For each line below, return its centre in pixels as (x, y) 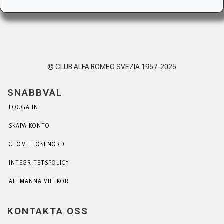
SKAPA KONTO (29, 126)
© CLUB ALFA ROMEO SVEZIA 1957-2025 (112, 67)
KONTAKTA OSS (48, 211)
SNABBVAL (35, 92)
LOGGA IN (24, 107)
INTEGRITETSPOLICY (39, 163)
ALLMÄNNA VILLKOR (39, 181)
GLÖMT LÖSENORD (37, 144)
